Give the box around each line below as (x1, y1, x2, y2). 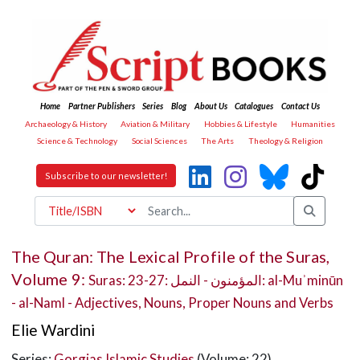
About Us (194, 101, 227, 112)
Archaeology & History (24, 118, 107, 129)
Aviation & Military (121, 118, 190, 129)
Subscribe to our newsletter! (45, 170, 167, 182)
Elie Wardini (11, 321, 96, 340)
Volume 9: (11, 268, 88, 288)
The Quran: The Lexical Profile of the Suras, (11, 246, 330, 266)
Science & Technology (37, 136, 118, 146)
